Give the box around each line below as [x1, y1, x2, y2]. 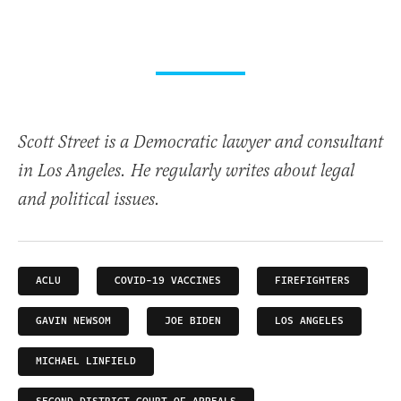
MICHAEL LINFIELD [36, 354, 136, 370]
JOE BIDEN [165, 313, 221, 329]
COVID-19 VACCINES [115, 273, 221, 289]
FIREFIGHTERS [275, 273, 350, 289]
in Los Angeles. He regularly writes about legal [18, 160, 354, 183]
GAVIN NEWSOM [36, 313, 111, 329]
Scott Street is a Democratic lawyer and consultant [18, 132, 383, 155]
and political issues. [18, 189, 160, 212]
